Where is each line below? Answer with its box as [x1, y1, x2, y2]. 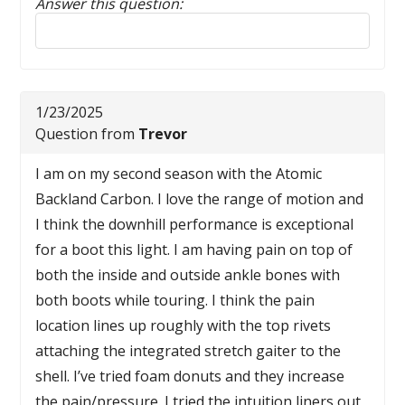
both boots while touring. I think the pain [35, 290, 316, 310]
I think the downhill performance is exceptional [35, 214, 354, 234]
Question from [35, 124, 139, 144]
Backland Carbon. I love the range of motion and [35, 189, 364, 209]
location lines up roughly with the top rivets [35, 316, 332, 335]
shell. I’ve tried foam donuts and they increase [35, 366, 345, 386]
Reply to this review [34, 11, 167, 31]
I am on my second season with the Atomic [35, 164, 323, 184]
